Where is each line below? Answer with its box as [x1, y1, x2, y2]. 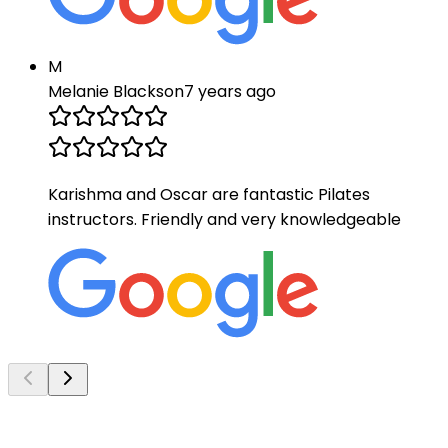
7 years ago [184, 80, 276, 104]
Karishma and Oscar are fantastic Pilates [48, 183, 370, 207]
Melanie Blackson [48, 80, 184, 104]
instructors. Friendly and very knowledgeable [48, 208, 401, 232]
